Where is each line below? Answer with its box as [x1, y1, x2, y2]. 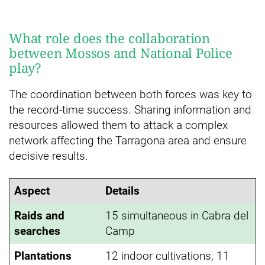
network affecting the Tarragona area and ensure [9, 133, 247, 147]
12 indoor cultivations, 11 [105, 248, 230, 263]
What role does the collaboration [9, 28, 210, 47]
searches [14, 224, 60, 238]
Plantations [14, 248, 72, 263]
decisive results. [9, 148, 88, 163]
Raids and [14, 208, 64, 222]
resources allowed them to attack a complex [9, 118, 228, 132]
